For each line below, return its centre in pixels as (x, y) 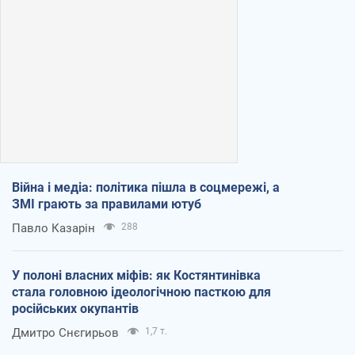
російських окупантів (75, 308)
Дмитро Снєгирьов (65, 332)
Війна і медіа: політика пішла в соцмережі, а (146, 187)
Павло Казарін (53, 228)
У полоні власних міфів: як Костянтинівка (136, 275)
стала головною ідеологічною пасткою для (141, 292)
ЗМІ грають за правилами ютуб (107, 204)
